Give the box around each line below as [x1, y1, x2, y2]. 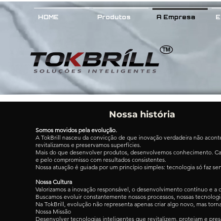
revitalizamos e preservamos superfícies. [36, 141, 141, 148]
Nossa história [109, 109, 175, 120]
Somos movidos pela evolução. [36, 126, 117, 134]
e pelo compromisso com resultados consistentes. [36, 156, 166, 163]
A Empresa [156, 13, 195, 21]
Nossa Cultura [36, 178, 72, 185]
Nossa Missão [36, 208, 71, 215]
